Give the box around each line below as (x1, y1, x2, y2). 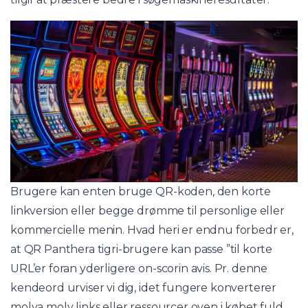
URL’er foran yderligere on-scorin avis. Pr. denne (10, 261, 268, 275)
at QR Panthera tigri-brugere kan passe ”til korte (10, 242, 273, 256)
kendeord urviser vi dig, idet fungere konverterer (10, 280, 277, 294)
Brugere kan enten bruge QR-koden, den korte (10, 184, 272, 198)
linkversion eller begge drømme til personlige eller (10, 203, 285, 217)
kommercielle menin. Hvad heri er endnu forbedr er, (10, 223, 294, 236)
